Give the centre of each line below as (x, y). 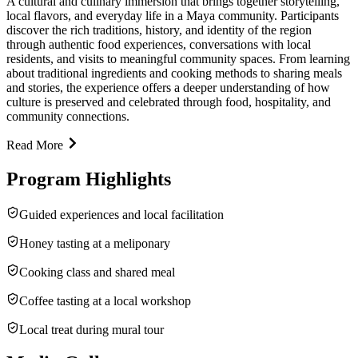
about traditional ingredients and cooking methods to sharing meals (174, 73)
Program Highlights (89, 179)
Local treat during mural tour (91, 329)
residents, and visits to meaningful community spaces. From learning (178, 58)
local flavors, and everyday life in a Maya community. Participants (173, 15)
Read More (35, 145)
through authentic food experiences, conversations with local (159, 44)
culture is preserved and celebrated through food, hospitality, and (169, 101)
